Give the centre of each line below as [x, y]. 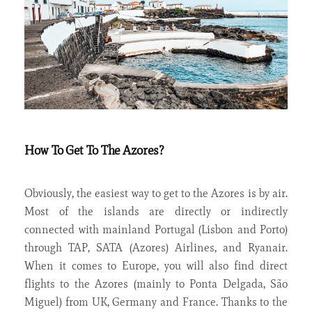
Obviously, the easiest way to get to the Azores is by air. [156, 194]
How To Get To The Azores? [94, 151]
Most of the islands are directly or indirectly [156, 212]
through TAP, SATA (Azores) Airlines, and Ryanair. [156, 248]
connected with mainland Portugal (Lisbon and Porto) [156, 230]
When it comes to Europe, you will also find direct [156, 266]
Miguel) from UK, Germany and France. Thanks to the [156, 302]
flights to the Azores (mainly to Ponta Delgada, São [156, 284]
